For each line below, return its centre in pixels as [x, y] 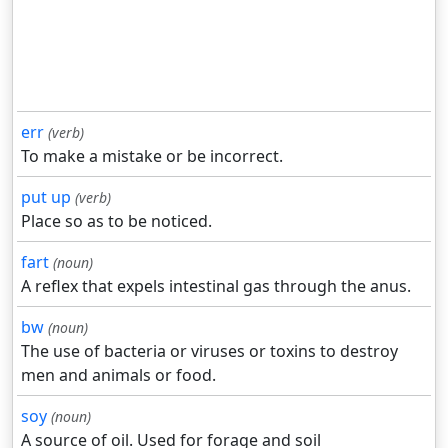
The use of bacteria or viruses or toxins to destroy [209, 351]
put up [46, 197]
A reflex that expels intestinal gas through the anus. [216, 286]
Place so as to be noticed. [116, 221]
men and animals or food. [118, 375]
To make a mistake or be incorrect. [152, 156]
